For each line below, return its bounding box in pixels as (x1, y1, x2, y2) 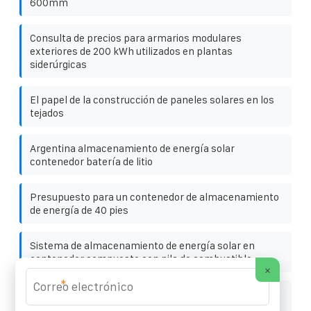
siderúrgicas (30, 58, 87, 70)
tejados (30, 106, 64, 119)
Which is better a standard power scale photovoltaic (30, 287, 272, 300)
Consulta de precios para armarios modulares (30, 31, 242, 44)
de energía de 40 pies (30, 203, 128, 216)
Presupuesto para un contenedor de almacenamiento (30, 190, 279, 203)
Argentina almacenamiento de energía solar (30, 142, 235, 154)
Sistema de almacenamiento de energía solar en (30, 239, 255, 251)
